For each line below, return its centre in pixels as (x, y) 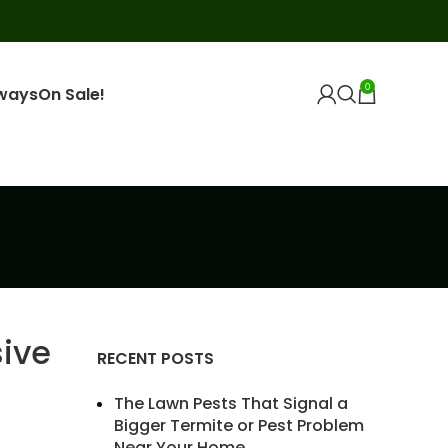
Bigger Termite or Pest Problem (238, 425)
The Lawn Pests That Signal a (230, 403)
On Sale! (71, 94)
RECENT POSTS (155, 358)
